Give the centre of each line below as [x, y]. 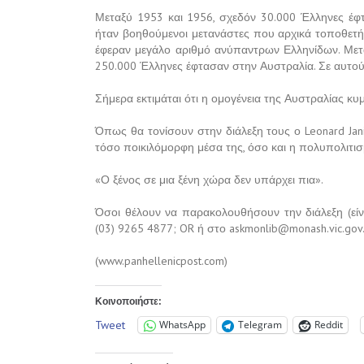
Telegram [260, 325]
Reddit [329, 325]
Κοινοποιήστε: [128, 301]
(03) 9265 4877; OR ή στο [162, 228]
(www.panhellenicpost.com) [161, 260]
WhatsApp [182, 325]
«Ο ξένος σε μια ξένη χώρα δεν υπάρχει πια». [209, 179]
